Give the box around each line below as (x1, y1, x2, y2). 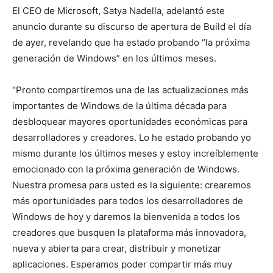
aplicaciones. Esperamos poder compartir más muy (12, 258, 232, 270)
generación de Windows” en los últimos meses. (12, 52, 216, 64)
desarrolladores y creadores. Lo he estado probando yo (12, 132, 251, 143)
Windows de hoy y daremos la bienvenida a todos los (12, 211, 240, 222)
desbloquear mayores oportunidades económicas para (12, 116, 247, 127)
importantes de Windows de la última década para (12, 100, 227, 112)
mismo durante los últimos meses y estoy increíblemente (12, 147, 258, 159)
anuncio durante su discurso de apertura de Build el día (12, 21, 251, 32)
